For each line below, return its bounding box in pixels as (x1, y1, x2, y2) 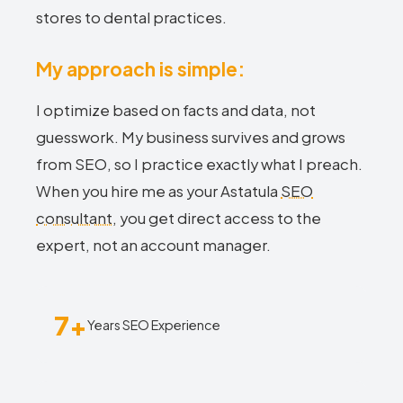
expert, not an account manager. (36, 236, 271, 255)
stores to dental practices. (36, 8, 227, 27)
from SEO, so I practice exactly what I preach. (36, 155, 363, 174)
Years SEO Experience (87, 316, 220, 333)
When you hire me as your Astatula (36, 182, 281, 201)
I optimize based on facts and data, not (36, 101, 316, 120)
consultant (36, 209, 112, 228)
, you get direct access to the (112, 209, 321, 228)
